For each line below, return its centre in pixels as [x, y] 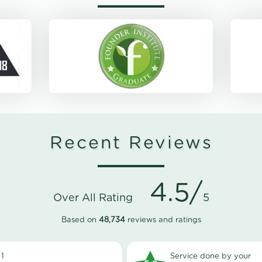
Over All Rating [97, 199]
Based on [80, 220]
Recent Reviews [131, 144]
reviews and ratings [163, 220]
